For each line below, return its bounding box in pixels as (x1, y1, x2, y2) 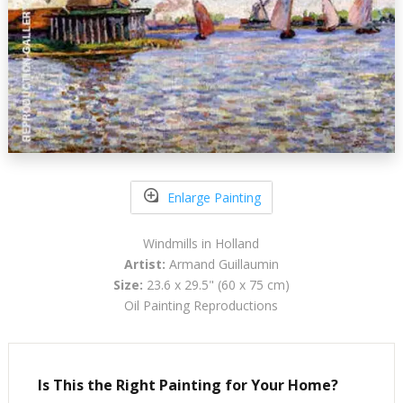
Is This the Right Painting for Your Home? (37, 375, 338, 396)
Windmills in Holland (143, 235, 260, 253)
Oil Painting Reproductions (124, 297, 279, 315)
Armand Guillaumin (165, 255, 279, 273)
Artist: (123, 255, 166, 273)
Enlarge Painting (166, 188, 261, 206)
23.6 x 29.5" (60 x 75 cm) (142, 276, 290, 294)
